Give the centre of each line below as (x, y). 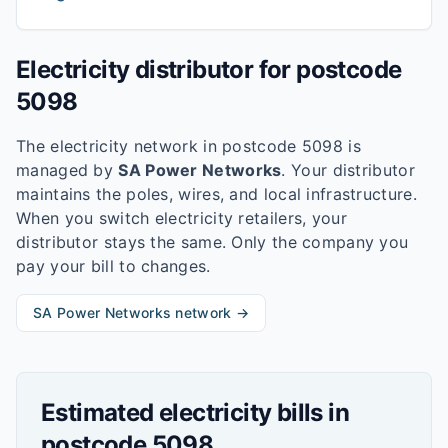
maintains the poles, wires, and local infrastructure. (216, 194)
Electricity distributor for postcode (209, 69)
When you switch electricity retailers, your (181, 218)
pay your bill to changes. (113, 266)
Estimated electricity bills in (195, 412)
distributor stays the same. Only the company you (212, 242)
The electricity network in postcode (159, 146)
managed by (65, 170)
